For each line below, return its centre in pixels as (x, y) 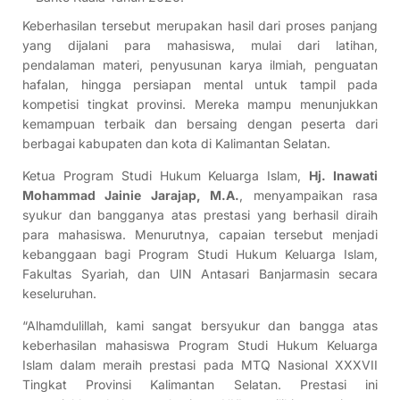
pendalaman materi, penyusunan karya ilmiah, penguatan (200, 65)
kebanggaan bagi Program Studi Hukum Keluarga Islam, (200, 254)
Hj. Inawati (344, 176)
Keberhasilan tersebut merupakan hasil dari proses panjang (200, 26)
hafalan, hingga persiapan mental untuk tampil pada (200, 85)
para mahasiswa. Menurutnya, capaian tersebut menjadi (200, 235)
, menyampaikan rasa (309, 196)
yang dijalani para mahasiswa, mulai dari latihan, (200, 46)
